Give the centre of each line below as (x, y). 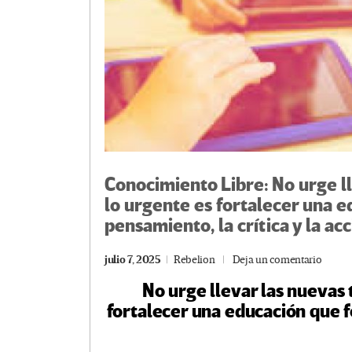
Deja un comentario (277, 260)
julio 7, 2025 (133, 260)
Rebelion (194, 260)
